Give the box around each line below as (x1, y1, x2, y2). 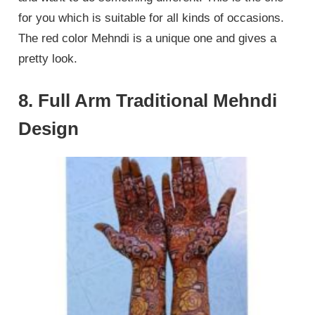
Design (18, 118, 79, 140)
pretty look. (18, 51, 78, 65)
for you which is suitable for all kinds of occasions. (18, 11, 285, 25)
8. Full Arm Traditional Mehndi (18, 90, 278, 112)
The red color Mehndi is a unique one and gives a (18, 31, 277, 45)
